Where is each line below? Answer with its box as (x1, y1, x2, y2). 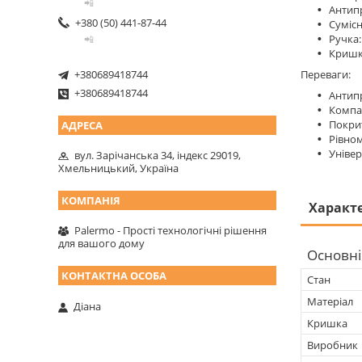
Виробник (307, 337, 358, 352)
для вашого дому (58, 235, 145, 250)
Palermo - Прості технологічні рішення (74, 222, 267, 238)
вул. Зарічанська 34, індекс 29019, (74, 147, 241, 162)
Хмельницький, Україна (58, 160, 179, 175)
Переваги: (301, 66, 351, 82)
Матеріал (307, 293, 353, 309)
